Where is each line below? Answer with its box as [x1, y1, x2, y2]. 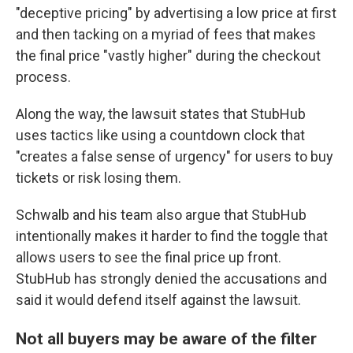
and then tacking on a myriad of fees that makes [16, 26, 316, 43]
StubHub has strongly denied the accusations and [16, 270, 327, 287]
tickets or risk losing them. [16, 169, 181, 186]
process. [16, 69, 71, 85]
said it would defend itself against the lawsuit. [16, 292, 301, 308]
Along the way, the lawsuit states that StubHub [16, 106, 306, 122]
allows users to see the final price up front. [16, 249, 281, 266]
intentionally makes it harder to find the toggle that [16, 228, 328, 244]
